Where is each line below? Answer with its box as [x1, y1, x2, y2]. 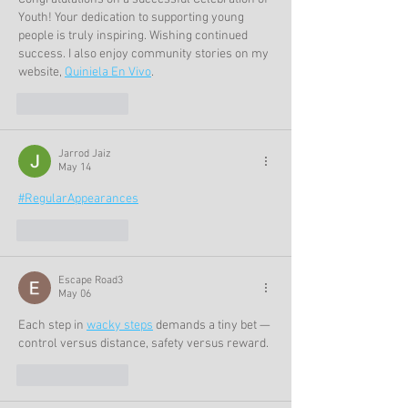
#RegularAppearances [18, 190, 138, 207]
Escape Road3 [58, 273, 123, 287]
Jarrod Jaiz [58, 147, 111, 160]
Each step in [18, 317, 87, 333]
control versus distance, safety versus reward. [18, 335, 269, 352]
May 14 [58, 160, 91, 174]
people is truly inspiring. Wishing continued [18, 27, 250, 44]
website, [18, 64, 65, 80]
